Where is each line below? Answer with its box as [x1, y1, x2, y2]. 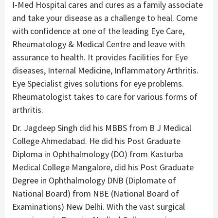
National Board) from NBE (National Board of [12, 187, 179, 199]
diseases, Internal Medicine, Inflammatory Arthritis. [12, 64, 199, 76]
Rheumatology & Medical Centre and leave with [12, 38, 185, 50]
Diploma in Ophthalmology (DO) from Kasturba [12, 148, 183, 160]
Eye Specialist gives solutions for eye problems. [12, 77, 184, 89]
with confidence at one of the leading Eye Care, [12, 25, 184, 36]
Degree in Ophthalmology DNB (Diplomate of [12, 174, 176, 186]
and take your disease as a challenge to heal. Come [12, 12, 198, 23]
